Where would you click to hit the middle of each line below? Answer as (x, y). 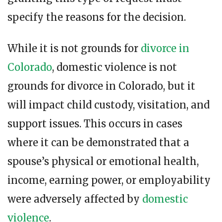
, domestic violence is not (114, 67)
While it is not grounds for (74, 49)
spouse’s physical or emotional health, (103, 162)
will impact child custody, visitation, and (109, 105)
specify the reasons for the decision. (97, 17)
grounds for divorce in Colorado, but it (101, 86)
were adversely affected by (75, 199)
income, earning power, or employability (109, 180)
